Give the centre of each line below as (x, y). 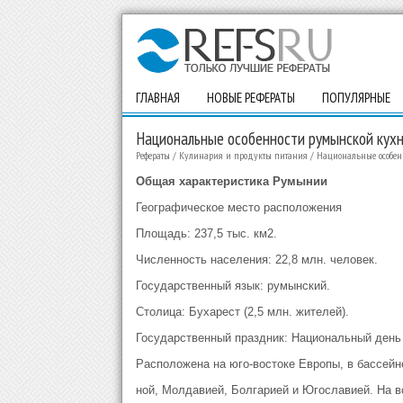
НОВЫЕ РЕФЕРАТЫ (251, 98)
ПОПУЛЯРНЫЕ (356, 98)
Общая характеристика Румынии (231, 181)
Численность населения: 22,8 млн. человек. (256, 260)
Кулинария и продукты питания (243, 155)
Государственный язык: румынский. (233, 286)
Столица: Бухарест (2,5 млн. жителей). (242, 312)
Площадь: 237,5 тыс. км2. (206, 233)
